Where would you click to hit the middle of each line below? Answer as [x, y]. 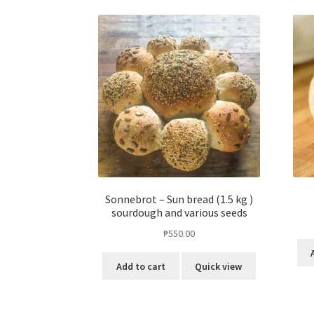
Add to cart [141, 266]
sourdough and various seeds [179, 213]
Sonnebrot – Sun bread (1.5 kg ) [179, 199]
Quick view [219, 266]
